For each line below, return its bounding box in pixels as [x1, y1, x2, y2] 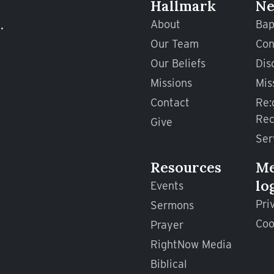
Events [150, 179, 183, 192]
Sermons [150, 199, 194, 212]
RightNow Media [150, 238, 232, 251]
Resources [150, 158, 221, 176]
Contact [150, 96, 190, 109]
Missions [150, 76, 192, 89]
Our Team [150, 37, 199, 50]
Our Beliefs [150, 57, 206, 70]
